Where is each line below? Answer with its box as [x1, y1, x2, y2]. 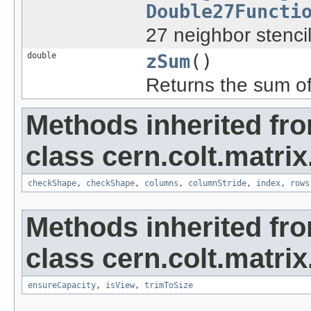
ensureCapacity [28, 280, 96, 290]
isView [106, 280, 135, 290]
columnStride [188, 178, 246, 188]
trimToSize [144, 280, 193, 290]
